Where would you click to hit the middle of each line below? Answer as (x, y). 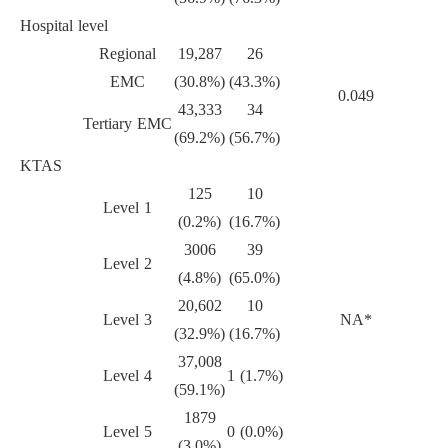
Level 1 (127, 208)
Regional (127, 54)
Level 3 (127, 320)
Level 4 (127, 376)
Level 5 (127, 432)
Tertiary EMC (127, 124)
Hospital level (64, 26)
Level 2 (127, 264)
